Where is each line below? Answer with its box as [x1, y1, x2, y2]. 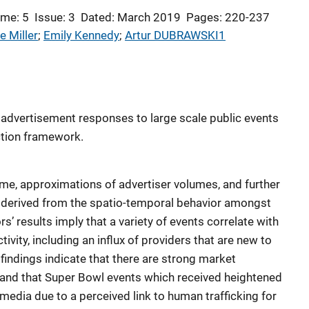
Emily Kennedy [43, 28, 119, 42]
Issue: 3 [34, 10, 75, 24]
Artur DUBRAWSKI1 [125, 28, 226, 42]
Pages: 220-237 [186, 10, 270, 24]
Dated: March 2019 [81, 10, 181, 24]
